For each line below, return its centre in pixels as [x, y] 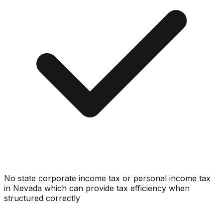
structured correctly [42, 198]
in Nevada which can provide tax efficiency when [97, 188]
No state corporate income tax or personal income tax [107, 178]
